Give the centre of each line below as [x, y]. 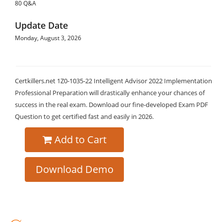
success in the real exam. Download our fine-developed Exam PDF [111, 105]
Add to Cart [80, 139]
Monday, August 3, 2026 [48, 38]
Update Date [41, 25]
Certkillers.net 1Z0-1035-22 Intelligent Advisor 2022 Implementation [113, 81]
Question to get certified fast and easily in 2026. [84, 116]
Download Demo [74, 169]
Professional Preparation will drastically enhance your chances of [110, 93]
